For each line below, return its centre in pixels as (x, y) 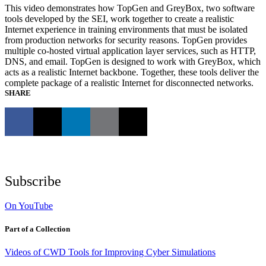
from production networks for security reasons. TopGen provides (126, 40)
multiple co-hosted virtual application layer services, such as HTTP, (130, 50)
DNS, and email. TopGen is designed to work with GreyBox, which (133, 61)
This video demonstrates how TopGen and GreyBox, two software (130, 8)
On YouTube (29, 205)
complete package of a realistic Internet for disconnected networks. (132, 83)
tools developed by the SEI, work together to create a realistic (119, 18)
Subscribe (33, 181)
